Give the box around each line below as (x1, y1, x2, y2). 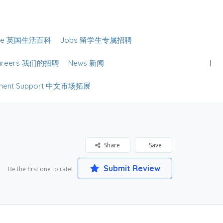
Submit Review (101, 163, 160, 173)
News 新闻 (68, 58, 105, 68)
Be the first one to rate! (8, 165, 73, 173)
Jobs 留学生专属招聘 (60, 35, 132, 45)
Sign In (184, 12, 206, 21)
